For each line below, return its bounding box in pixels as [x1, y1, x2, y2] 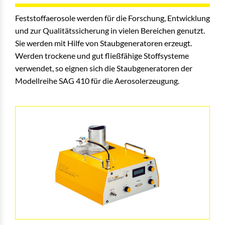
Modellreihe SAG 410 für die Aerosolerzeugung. [15, 76, 179, 85]
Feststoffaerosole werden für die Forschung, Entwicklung [15, 13, 210, 23]
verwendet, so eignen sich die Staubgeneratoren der [15, 63, 192, 73]
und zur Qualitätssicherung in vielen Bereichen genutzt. [15, 26, 205, 35]
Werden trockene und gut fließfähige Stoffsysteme [15, 51, 189, 60]
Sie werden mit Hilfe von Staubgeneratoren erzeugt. [15, 38, 192, 48]
